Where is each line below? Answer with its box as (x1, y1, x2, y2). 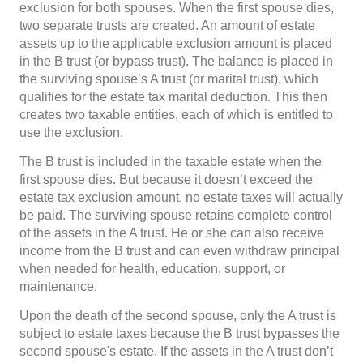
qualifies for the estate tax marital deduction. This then (19, 90, 327, 104)
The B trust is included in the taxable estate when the (19, 155, 322, 169)
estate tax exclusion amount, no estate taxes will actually (19, 190, 343, 204)
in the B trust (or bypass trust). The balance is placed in (19, 54, 333, 68)
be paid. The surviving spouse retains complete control (19, 208, 332, 222)
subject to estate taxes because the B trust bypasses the (19, 327, 340, 340)
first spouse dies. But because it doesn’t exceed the (19, 173, 313, 186)
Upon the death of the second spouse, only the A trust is (19, 309, 336, 322)
